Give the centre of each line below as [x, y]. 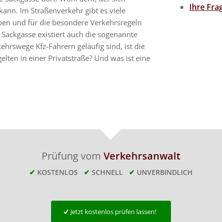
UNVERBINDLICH [165, 172]
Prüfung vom [73, 156]
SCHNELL [110, 172]
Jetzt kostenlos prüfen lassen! [113, 211]
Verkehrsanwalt [142, 156]
